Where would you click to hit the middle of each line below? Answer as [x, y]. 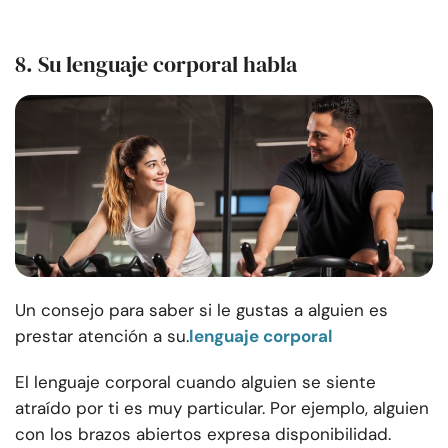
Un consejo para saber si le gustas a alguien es [201, 310]
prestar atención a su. [102, 336]
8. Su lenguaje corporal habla [156, 64]
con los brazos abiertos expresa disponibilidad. [203, 434]
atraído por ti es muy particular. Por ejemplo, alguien [222, 408]
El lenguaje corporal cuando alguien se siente [195, 382]
